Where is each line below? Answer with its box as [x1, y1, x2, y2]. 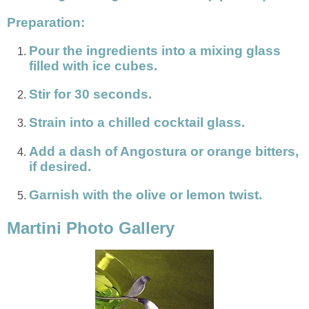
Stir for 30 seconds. [29, 87, 152, 102]
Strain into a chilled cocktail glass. [29, 115, 245, 130]
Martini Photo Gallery [7, 218, 175, 237]
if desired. [29, 159, 91, 174]
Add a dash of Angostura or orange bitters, [29, 143, 299, 159]
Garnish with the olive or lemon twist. [29, 187, 262, 202]
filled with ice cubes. [29, 59, 157, 74]
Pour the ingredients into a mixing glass [29, 43, 281, 59]
